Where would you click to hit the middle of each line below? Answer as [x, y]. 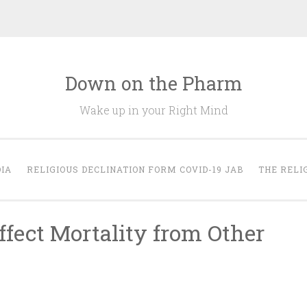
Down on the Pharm [153, 83]
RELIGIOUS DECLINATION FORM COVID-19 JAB [135, 169]
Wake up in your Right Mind [153, 110]
